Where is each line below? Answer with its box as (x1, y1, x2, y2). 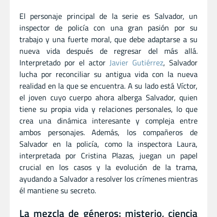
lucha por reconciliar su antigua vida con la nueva (19, 68, 198, 80)
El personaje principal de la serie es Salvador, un (19, 10, 198, 22)
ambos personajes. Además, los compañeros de (19, 126, 198, 138)
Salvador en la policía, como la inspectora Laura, (19, 138, 198, 150)
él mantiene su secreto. (19, 184, 96, 196)
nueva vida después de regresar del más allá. (19, 45, 198, 57)
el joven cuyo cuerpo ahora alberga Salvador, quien (19, 91, 198, 103)
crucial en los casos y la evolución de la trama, (19, 161, 198, 173)
